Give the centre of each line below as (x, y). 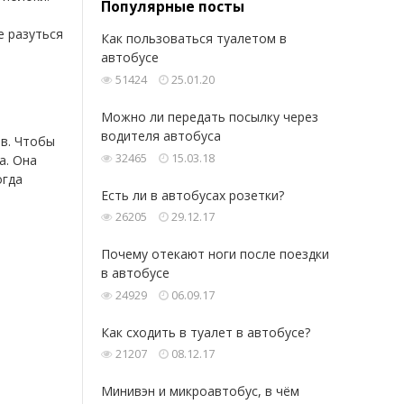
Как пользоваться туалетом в (194, 39)
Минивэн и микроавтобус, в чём (200, 391)
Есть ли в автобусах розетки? (193, 195)
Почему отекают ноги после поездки (215, 254)
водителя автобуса (161, 135)
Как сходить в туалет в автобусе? (206, 332)
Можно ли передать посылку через (210, 116)
